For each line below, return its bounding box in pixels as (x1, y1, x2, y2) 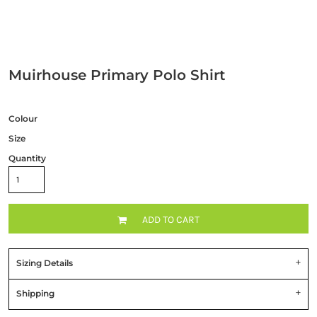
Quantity (8, 153, 46, 164)
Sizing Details (16, 258, 73, 269)
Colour (8, 113, 38, 125)
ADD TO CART (142, 213, 200, 226)
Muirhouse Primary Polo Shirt (8, 67, 225, 84)
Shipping (16, 288, 54, 299)
